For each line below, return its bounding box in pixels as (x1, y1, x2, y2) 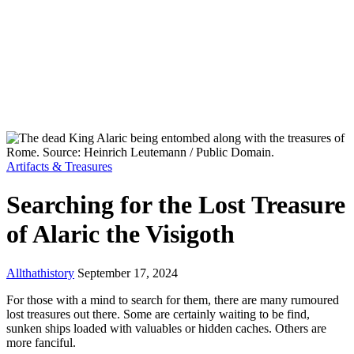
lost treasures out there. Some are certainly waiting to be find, (6, 307, 310, 321)
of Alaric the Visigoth (6, 220, 235, 249)
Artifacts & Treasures (6, 160, 112, 173)
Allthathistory (6, 265, 74, 280)
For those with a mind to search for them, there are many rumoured (6, 292, 339, 307)
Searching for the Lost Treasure (6, 190, 345, 220)
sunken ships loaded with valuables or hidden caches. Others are (6, 321, 326, 335)
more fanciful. (6, 335, 76, 349)
